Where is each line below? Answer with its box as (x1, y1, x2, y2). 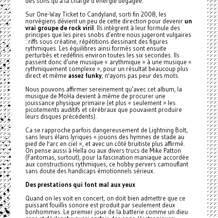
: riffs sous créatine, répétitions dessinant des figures (25, 37, 168, 45)
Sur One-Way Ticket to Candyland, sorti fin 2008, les (25, 10, 166, 18)
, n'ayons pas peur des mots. (101, 72, 180, 79)
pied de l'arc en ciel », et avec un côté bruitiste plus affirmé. (25, 140, 185, 147)
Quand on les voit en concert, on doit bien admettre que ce (25, 194, 185, 202)
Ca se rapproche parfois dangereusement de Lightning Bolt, (25, 126, 188, 134)
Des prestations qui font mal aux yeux (25, 181, 135, 188)
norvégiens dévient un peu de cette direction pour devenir (25, 17, 184, 25)
